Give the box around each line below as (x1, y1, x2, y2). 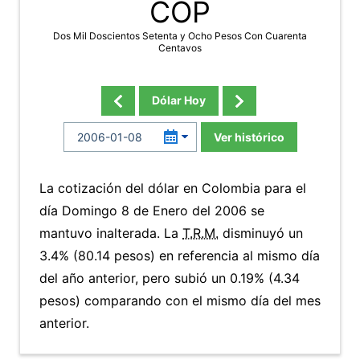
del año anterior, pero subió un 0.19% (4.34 (39, 270, 300, 286)
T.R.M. (182, 225, 219, 241)
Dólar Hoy (151, 93, 206, 107)
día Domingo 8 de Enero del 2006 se (39, 202, 264, 219)
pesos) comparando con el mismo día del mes (39, 292, 321, 309)
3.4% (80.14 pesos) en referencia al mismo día (39, 247, 320, 264)
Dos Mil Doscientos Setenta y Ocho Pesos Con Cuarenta (53, 30, 307, 42)
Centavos (158, 42, 202, 54)
